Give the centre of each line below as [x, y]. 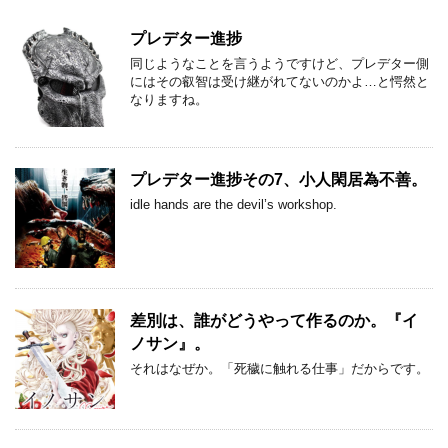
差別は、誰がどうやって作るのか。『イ [274, 321]
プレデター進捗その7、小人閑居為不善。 [278, 180]
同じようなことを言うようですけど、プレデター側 [279, 64]
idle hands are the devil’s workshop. [233, 205]
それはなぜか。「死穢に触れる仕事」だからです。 [279, 369]
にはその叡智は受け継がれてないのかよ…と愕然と [279, 82]
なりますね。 [169, 100]
